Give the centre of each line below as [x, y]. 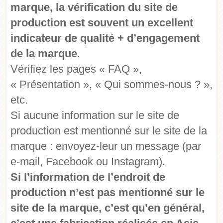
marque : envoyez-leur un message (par [106, 146]
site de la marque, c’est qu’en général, [108, 208]
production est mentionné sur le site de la [109, 131]
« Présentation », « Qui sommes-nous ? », [111, 85]
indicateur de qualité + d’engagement [105, 38]
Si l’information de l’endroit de [88, 177]
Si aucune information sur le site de [95, 115]
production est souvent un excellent [102, 23]
